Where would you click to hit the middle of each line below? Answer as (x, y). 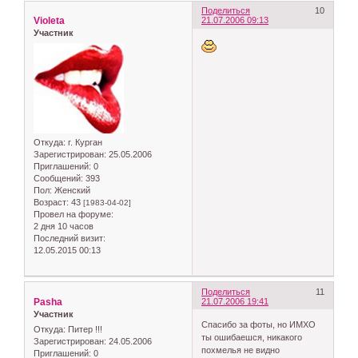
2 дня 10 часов (64, 226)
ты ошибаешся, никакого (252, 338)
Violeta (49, 21)
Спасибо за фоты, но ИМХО (259, 325)
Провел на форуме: (74, 214)
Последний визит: (70, 238)
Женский (71, 190)
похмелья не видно (241, 350)
